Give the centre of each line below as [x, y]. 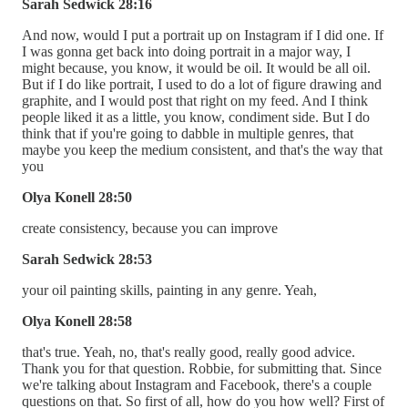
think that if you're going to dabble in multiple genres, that [188, 133]
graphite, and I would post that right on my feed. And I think [195, 100]
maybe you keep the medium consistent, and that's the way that [202, 149]
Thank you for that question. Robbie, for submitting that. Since [202, 368]
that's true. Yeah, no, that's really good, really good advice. [189, 352]
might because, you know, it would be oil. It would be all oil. [196, 67]
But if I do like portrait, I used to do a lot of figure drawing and [202, 84]
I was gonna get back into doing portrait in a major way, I [186, 51]
